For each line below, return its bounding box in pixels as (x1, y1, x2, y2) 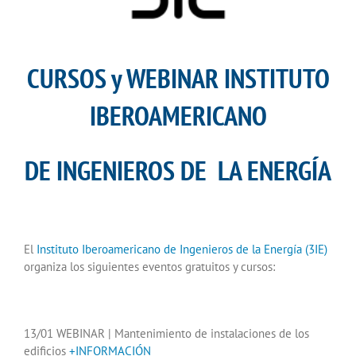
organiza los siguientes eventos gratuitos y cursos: (24, 259, 275, 275)
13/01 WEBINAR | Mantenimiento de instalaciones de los (24, 326, 309, 342)
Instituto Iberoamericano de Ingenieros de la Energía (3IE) (37, 242, 327, 257)
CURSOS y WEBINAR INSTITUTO (26, 60, 330, 95)
